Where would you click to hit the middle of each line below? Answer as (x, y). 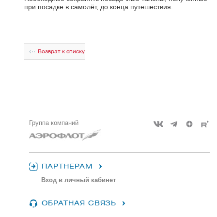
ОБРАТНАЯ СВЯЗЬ (79, 203)
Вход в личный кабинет (78, 180)
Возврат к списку (61, 51)
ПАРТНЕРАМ (67, 167)
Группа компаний (54, 123)
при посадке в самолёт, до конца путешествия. (99, 7)
